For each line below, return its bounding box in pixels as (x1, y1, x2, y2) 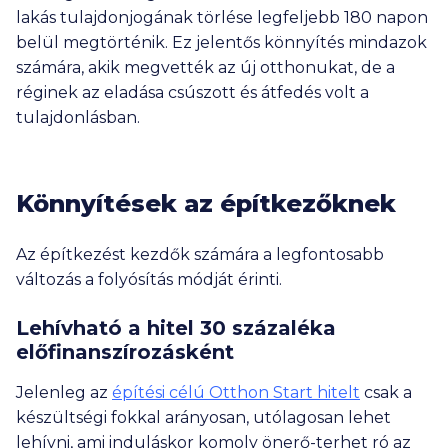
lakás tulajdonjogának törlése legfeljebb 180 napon (16, 8, 428, 27)
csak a (360, 383, 412, 402)
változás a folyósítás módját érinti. (16, 270, 282, 289)
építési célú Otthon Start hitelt (112, 383, 360, 402)
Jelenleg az (16, 383, 112, 402)
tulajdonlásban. (16, 108, 140, 127)
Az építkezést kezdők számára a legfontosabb (16, 245, 384, 264)
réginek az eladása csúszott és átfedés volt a (16, 83, 369, 102)
